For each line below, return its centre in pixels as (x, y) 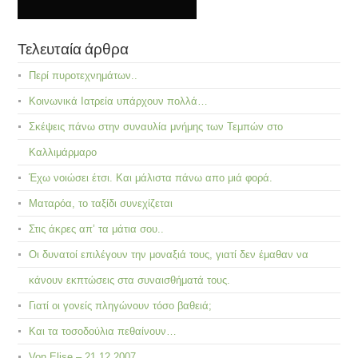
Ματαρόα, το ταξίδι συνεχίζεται (101, 203)
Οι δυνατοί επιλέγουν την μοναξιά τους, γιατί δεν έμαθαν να (169, 254)
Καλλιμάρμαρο (63, 152)
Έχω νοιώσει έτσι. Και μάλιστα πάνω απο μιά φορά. (151, 177)
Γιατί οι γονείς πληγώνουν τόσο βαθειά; (121, 305)
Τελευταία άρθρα (74, 47)
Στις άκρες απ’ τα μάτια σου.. (97, 229)
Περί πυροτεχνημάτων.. (84, 75)
